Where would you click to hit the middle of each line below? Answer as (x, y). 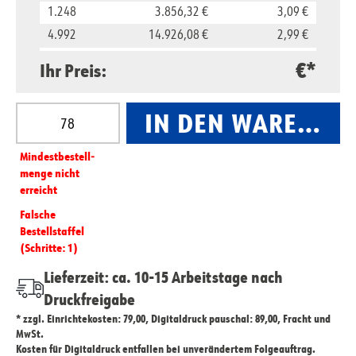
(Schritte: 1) (49, 248)
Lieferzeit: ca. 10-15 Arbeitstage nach (164, 277)
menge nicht (50, 173)
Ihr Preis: (73, 70)
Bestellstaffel (52, 231)
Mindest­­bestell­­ (57, 157)
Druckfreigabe (90, 300)
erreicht (39, 190)
